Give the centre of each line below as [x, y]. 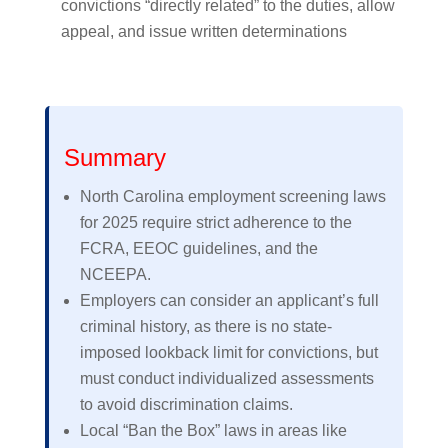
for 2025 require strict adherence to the [215, 222]
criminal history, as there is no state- [205, 326]
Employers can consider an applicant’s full [229, 300]
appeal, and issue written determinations [203, 31]
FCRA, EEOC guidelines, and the [198, 248]
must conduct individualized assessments [226, 378]
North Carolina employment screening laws [232, 196]
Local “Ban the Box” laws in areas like [213, 430]
